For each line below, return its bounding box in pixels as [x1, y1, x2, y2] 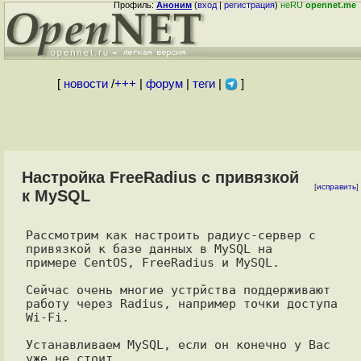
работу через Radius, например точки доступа [25, 297, 338, 310]
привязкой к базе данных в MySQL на [25, 242, 272, 255]
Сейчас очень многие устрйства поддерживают [25, 283, 330, 297]
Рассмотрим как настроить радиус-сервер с [25, 228, 316, 242]
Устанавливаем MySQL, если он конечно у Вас [25, 338, 330, 351]
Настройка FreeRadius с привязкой [22, 168, 299, 186]
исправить [317, 182, 356, 191]
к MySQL [22, 187, 90, 205]
